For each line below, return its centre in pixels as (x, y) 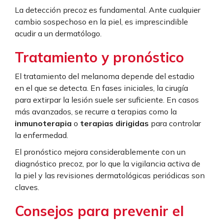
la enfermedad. (41, 135)
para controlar (175, 124)
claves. (27, 187)
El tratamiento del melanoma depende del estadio (105, 76)
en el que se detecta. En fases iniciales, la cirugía (101, 88)
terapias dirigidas (114, 124)
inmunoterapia (43, 124)
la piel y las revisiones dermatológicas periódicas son (110, 176)
